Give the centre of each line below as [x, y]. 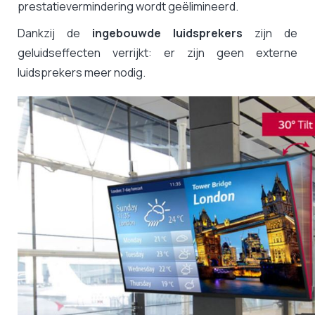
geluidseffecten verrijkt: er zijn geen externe [157, 53]
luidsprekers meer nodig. [83, 73]
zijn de [270, 33]
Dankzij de [55, 33]
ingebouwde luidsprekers [167, 33]
